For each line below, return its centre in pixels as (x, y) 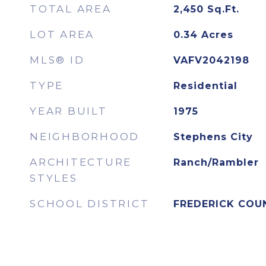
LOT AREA (62, 34)
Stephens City (213, 137)
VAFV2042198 (211, 60)
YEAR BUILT (69, 111)
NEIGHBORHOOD (85, 137)
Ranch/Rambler (216, 162)
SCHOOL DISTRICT (90, 204)
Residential (205, 86)
